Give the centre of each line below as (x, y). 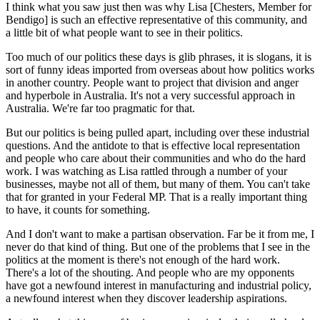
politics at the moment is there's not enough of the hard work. (143, 259)
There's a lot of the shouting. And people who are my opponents (150, 272)
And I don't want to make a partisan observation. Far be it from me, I (160, 234)
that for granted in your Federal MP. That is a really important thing (156, 196)
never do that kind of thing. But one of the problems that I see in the (158, 246)
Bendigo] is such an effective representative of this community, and (156, 19)
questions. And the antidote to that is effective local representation (153, 145)
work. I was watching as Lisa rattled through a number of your (146, 171)
